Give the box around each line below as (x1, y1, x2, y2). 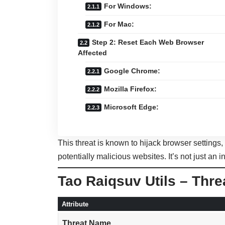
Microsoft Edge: (104, 103, 159, 111)
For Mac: (104, 20, 135, 29)
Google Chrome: (104, 67, 161, 75)
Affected (78, 49, 107, 57)
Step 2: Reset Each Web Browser (92, 38, 204, 47)
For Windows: (104, 2, 152, 11)
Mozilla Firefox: (104, 85, 157, 93)
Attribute (61, 200, 88, 208)
